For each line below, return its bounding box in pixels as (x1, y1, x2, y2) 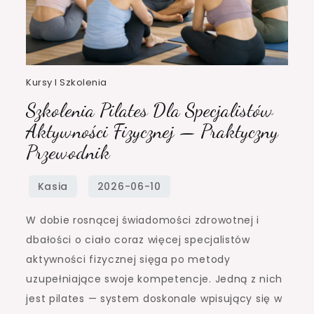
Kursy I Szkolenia (26, 76, 107, 90)
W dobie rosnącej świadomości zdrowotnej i (26, 213, 260, 228)
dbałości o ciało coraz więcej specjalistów (26, 233, 250, 247)
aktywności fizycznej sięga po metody (26, 252, 231, 267)
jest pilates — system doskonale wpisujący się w (26, 292, 282, 306)
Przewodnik (26, 140, 111, 165)
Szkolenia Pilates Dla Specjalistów (26, 98, 274, 123)
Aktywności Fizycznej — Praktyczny (26, 119, 279, 144)
